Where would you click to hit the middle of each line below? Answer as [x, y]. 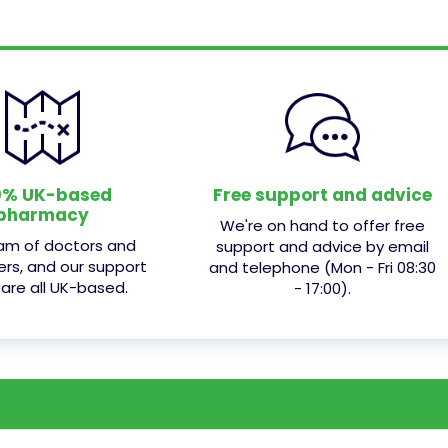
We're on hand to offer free [322, 225]
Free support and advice [322, 194]
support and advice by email [322, 246]
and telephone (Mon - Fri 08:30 [322, 267]
